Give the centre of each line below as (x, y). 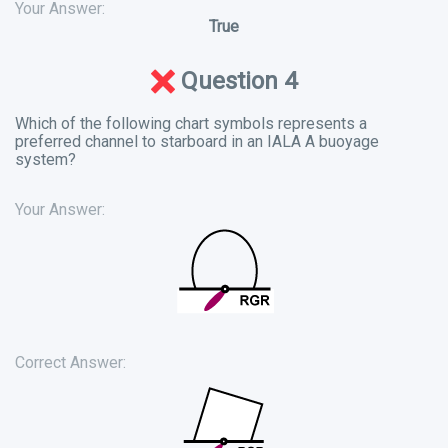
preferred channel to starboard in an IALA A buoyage (197, 141)
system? (45, 159)
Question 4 (236, 80)
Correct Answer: (70, 362)
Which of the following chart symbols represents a (191, 123)
